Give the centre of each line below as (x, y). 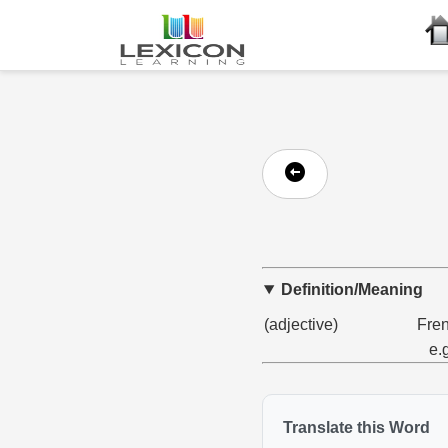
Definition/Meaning (351, 289)
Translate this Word (356, 427)
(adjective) (300, 324)
